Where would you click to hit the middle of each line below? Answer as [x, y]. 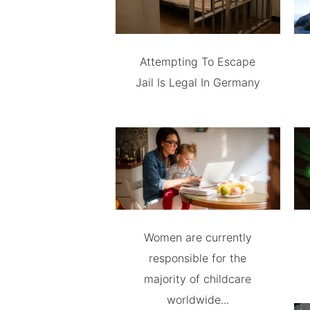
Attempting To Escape [198, 62]
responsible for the [198, 258]
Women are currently [198, 237]
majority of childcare [198, 279]
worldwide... [198, 300]
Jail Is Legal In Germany [198, 83]
